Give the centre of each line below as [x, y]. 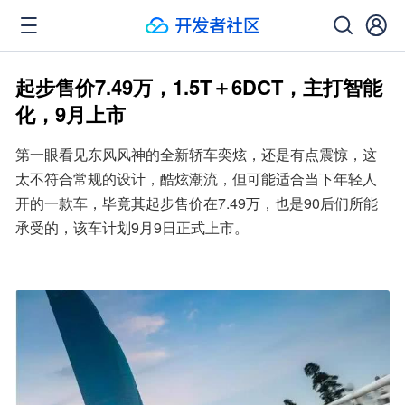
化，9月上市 [71, 114]
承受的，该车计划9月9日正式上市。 [132, 227]
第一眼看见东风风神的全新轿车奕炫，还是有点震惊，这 [196, 154]
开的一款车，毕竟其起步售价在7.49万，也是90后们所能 [197, 203]
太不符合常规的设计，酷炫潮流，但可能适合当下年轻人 [196, 179]
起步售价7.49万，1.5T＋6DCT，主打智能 [199, 87]
